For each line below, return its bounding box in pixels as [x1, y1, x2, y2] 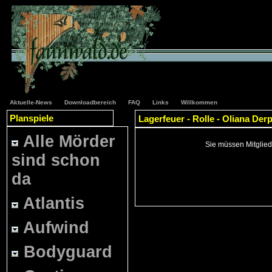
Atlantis [23, 194, 84, 212]
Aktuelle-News [10, 99, 52, 106]
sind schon [12, 151, 100, 169]
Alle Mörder [23, 132, 115, 151]
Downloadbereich [64, 99, 116, 106]
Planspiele [10, 113, 53, 123]
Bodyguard [24, 243, 112, 261]
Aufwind [23, 219, 89, 237]
